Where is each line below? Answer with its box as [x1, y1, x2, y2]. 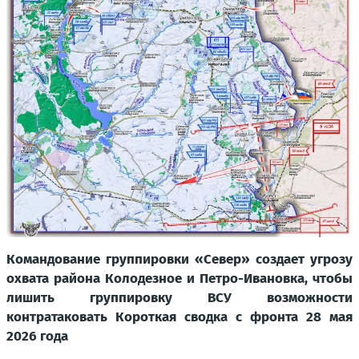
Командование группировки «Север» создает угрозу [6, 251, 353, 268]
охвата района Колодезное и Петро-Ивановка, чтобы [6, 270, 353, 288]
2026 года [6, 328, 68, 345]
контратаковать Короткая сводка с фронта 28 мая [6, 309, 353, 326]
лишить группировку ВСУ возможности [6, 289, 353, 307]
